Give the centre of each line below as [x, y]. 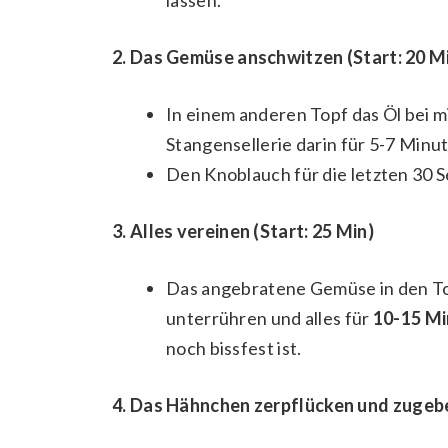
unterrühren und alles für [269, 317]
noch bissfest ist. [234, 347]
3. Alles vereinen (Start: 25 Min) [243, 230]
